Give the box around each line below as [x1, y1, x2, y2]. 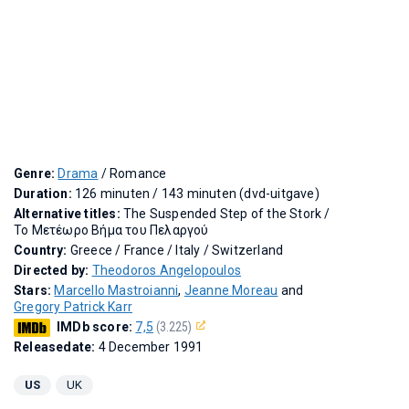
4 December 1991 [98, 339, 204, 354]
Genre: [14, 165, 58, 181]
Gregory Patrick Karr [14, 299, 132, 314]
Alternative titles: [14, 205, 123, 221]
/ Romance [98, 165, 167, 181]
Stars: [14, 282, 55, 298]
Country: [14, 242, 70, 257]
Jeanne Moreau [184, 282, 278, 298]
